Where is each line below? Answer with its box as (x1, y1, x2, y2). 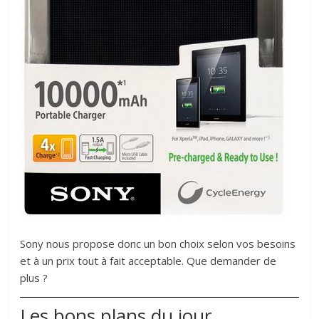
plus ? (20, 270, 48, 285)
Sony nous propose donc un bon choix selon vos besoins (20, 236, 296, 251)
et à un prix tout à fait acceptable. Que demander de (20, 253, 277, 268)
